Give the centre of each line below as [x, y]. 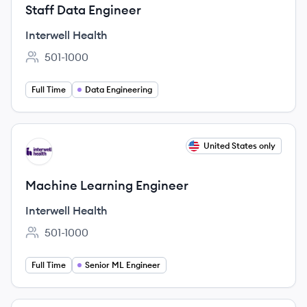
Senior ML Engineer [123, 265]
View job [47, 145]
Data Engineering [119, 89]
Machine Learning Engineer [107, 185]
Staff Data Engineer [83, 10]
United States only [240, 146]
